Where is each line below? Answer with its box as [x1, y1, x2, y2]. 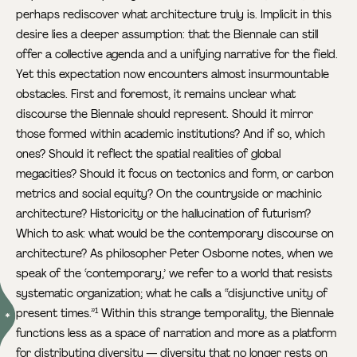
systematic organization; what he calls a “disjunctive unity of [16, 285, 328, 300]
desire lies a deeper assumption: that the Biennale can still [16, 26, 319, 41]
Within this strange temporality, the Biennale [98, 305, 335, 320]
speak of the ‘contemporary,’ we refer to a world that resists [16, 265, 333, 280]
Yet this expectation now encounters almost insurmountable [16, 66, 330, 81]
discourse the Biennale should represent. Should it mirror [16, 106, 314, 121]
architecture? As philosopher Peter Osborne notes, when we [16, 245, 334, 261]
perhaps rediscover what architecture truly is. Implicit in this [16, 6, 332, 22]
